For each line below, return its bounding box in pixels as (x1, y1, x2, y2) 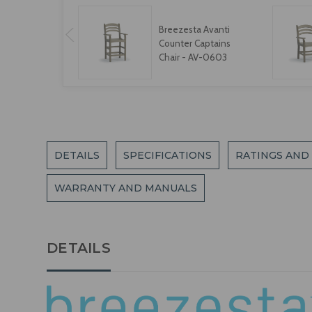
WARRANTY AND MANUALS (54, 182, 198, 195)
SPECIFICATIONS (123, 149, 212, 162)
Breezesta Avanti (158, 23, 230, 35)
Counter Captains (158, 37, 231, 49)
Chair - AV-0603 (158, 51, 227, 63)
